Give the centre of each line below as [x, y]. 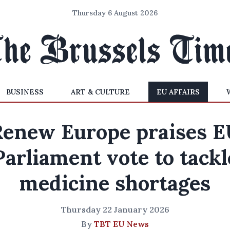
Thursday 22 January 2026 [115, 209]
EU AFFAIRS [178, 92]
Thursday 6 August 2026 [115, 13]
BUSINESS [25, 92]
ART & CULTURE [100, 92]
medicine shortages [115, 183]
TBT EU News [121, 224]
